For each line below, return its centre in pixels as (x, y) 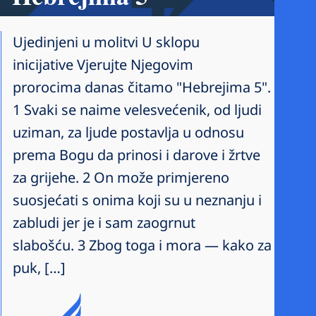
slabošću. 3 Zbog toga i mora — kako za (142, 245)
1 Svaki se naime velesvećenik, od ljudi (137, 109)
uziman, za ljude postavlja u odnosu (128, 132)
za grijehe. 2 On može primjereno (121, 177)
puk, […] (39, 267)
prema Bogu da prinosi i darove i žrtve (136, 154)
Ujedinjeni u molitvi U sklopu (106, 42)
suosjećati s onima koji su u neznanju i (137, 200)
